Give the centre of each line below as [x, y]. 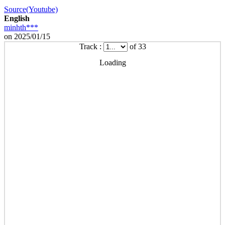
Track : [91, 46]
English [17, 18]
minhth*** [21, 27]
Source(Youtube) [31, 9]
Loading [113, 62]
